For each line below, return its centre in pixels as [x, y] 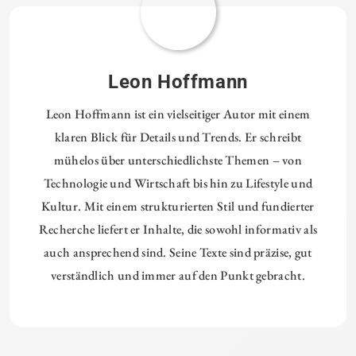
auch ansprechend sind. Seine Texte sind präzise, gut [178, 253]
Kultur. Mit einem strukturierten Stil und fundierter [178, 207]
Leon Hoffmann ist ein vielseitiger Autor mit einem [178, 114]
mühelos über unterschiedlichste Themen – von [178, 161]
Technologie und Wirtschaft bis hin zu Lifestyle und [178, 184]
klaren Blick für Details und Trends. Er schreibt [178, 137]
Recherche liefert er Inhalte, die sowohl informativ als [178, 230]
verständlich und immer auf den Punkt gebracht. [178, 276]
